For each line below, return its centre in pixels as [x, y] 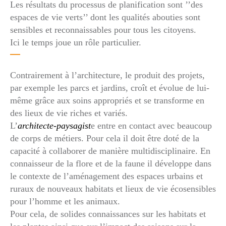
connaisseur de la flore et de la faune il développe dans [111, 163]
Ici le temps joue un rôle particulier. [76, 42]
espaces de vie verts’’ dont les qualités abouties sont [105, 17]
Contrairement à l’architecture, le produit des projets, [107, 75]
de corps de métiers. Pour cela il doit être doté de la [105, 138]
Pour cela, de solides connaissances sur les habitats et [108, 214]
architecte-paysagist [54, 126]
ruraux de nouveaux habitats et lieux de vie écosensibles [113, 189]
